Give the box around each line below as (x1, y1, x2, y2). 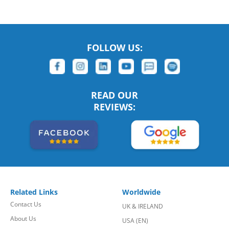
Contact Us (10, 200, 41, 209)
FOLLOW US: (86, 41, 143, 54)
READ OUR (91, 89, 138, 102)
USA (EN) (122, 216, 148, 225)
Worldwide (122, 187, 161, 197)
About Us (10, 214, 36, 223)
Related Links (10, 187, 58, 197)
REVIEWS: (94, 101, 135, 113)
